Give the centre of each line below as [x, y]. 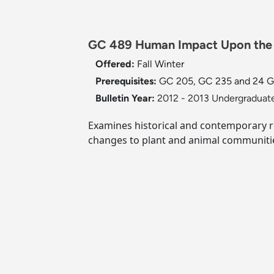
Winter [169, 64]
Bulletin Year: [125, 98]
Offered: [116, 64]
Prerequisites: [127, 81]
